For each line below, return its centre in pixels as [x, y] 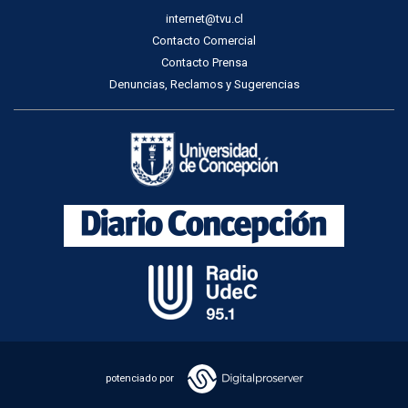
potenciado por [139, 378]
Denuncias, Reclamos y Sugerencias [204, 84]
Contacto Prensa [204, 62]
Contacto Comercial [204, 40]
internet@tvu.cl [204, 18]
